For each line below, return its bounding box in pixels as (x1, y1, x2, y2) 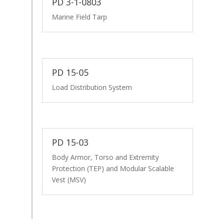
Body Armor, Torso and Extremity (51, 152, 159, 162)
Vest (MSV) (51, 175, 86, 184)
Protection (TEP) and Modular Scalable (51, 163, 174, 173)
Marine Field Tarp (51, 12, 107, 22)
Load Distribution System (51, 82, 132, 92)
